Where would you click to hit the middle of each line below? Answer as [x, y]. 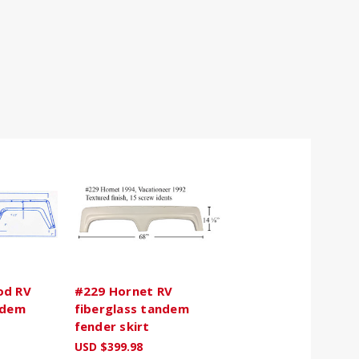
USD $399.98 [108, 346]
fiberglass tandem [131, 308]
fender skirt [112, 326]
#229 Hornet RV [123, 290]
